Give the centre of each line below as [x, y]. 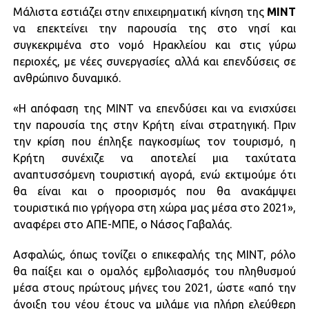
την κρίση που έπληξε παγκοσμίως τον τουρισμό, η [154, 141]
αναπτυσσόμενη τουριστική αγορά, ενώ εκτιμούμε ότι [154, 175]
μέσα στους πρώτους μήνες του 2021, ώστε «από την [154, 288]
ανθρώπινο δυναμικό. [67, 78]
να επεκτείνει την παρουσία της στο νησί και [154, 28]
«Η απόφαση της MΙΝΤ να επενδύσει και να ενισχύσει [154, 108]
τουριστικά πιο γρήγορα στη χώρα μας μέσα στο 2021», [154, 208]
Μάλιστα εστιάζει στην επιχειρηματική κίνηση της [140, 12]
